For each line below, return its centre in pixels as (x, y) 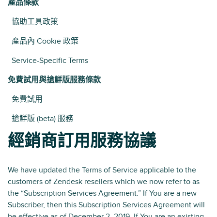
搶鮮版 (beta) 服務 (42, 119)
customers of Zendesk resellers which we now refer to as (104, 182)
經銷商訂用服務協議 (82, 142)
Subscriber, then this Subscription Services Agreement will (106, 205)
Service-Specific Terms (50, 61)
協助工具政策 (35, 22)
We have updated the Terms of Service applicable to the (102, 170)
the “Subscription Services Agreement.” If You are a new (102, 193)
